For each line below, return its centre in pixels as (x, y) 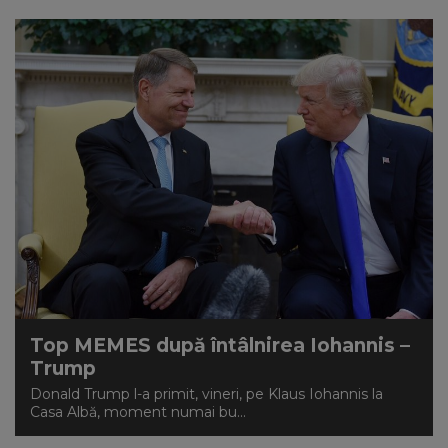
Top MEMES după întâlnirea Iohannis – (220, 345)
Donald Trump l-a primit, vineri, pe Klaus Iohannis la (206, 394)
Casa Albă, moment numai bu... (138, 412)
